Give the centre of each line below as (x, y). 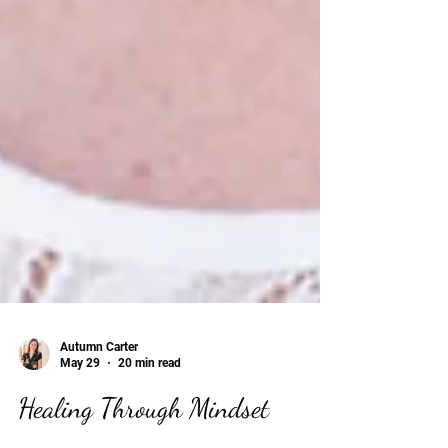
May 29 (80, 411)
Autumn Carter (99, 394)
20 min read (149, 411)
